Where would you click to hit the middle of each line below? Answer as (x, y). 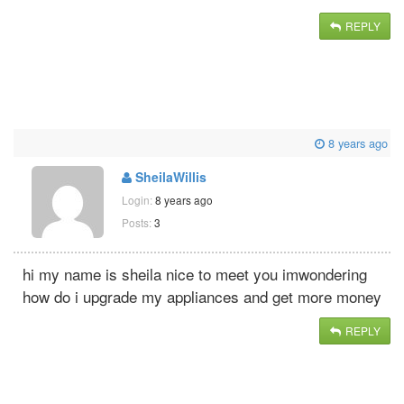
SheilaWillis (169, 176)
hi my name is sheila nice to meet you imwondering (195, 273)
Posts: (137, 222)
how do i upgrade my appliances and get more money (202, 296)
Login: (138, 199)
